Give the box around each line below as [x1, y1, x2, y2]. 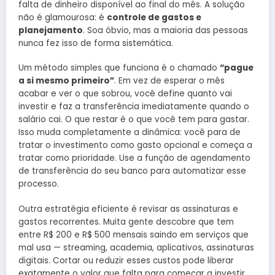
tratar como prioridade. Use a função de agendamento [18, 152, 250, 165]
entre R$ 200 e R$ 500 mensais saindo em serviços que [18, 228, 249, 241]
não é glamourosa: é [18, 12, 107, 24]
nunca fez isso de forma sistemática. [18, 37, 173, 50]
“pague [220, 62, 254, 74]
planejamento [18, 25, 83, 37]
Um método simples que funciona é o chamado [18, 62, 220, 74]
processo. [18, 178, 59, 190]
